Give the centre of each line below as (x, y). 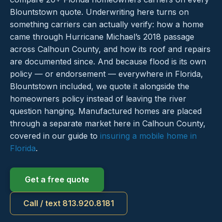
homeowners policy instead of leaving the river (98, 99)
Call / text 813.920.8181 (69, 203)
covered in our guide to (55, 136)
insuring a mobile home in (148, 136)
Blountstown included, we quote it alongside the (100, 86)
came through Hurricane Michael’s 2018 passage (102, 37)
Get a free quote (57, 180)
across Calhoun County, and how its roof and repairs (110, 49)
